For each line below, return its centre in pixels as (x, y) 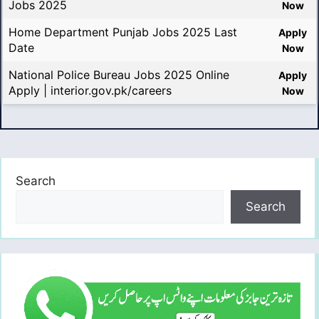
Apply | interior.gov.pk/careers (90, 91)
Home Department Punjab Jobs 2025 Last (123, 32)
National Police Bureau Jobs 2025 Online (119, 75)
